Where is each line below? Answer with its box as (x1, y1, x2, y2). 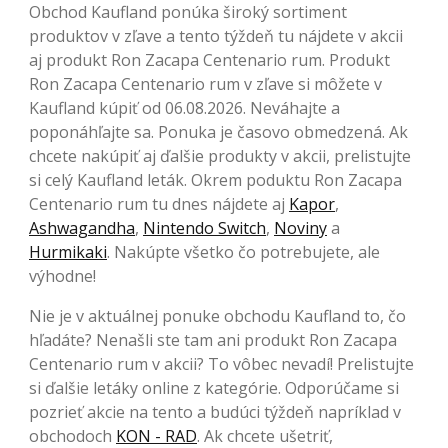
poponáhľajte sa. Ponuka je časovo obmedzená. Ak (29, 120, 408, 143)
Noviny (274, 216, 327, 239)
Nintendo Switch (143, 216, 266, 239)
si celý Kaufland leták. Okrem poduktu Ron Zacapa (29, 168, 402, 191)
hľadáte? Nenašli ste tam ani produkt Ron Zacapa (29, 328, 397, 351)
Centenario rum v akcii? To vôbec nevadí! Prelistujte (29, 352, 414, 375)
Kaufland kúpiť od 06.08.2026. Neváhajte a (29, 96, 340, 119)
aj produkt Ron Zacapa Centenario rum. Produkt (29, 48, 390, 71)
